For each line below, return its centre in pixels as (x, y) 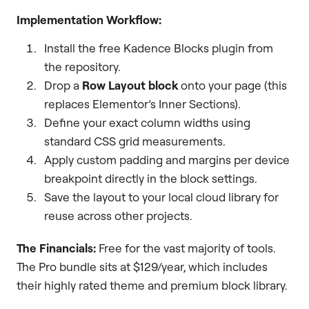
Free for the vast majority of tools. (186, 248)
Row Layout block (130, 86)
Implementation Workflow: (89, 20)
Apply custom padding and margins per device (167, 160)
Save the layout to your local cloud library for (161, 197)
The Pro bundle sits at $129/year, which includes (142, 267)
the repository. (82, 67)
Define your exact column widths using (147, 123)
